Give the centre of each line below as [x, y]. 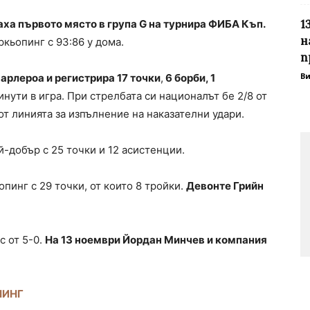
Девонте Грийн [225, 186]
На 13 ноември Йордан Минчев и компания [156, 240]
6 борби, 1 [189, 78]
